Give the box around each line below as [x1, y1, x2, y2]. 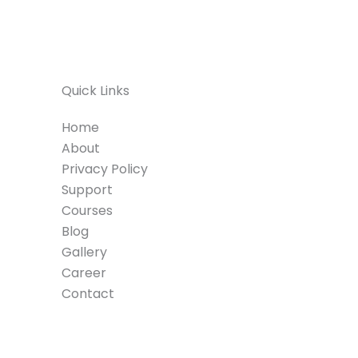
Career [61, 263, 106, 282]
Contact [61, 284, 114, 303]
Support [61, 180, 113, 199]
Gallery [61, 242, 107, 261]
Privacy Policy [61, 159, 148, 178]
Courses [61, 201, 113, 220]
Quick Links [61, 81, 129, 100]
